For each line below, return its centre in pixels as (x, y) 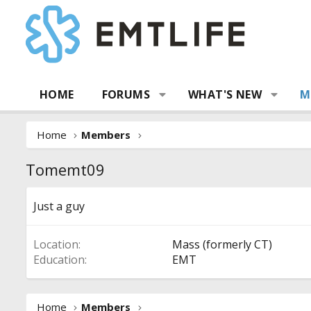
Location (56, 244)
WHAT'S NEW (225, 94)
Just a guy (59, 206)
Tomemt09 (65, 169)
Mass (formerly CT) (222, 244)
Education (59, 260)
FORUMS (126, 94)
